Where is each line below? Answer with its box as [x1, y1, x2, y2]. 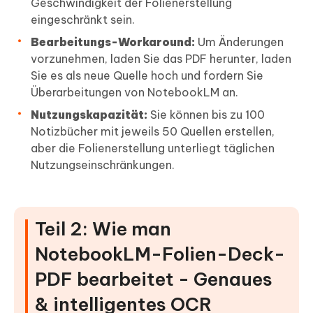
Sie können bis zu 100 [147, 108, 265, 122]
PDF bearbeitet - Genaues [35, 268, 272, 291]
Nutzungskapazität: [31, 108, 147, 122]
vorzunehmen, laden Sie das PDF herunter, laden [31, 52, 291, 66]
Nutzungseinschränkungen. [31, 158, 175, 173]
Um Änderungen [195, 35, 284, 50]
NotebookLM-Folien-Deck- [35, 242, 285, 266]
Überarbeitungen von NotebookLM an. [31, 85, 238, 100]
